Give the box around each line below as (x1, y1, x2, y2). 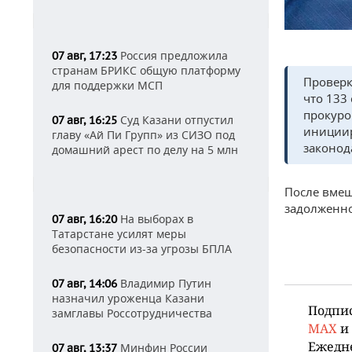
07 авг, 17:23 (52, 49, 117, 63)
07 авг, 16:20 (52, 212, 117, 226)
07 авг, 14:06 (52, 277, 117, 291)
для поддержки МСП (52, 78, 163, 93)
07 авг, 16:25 (52, 113, 117, 127)
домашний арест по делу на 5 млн (52, 142, 238, 157)
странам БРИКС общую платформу (52, 63, 240, 78)
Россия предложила (117, 48, 228, 63)
